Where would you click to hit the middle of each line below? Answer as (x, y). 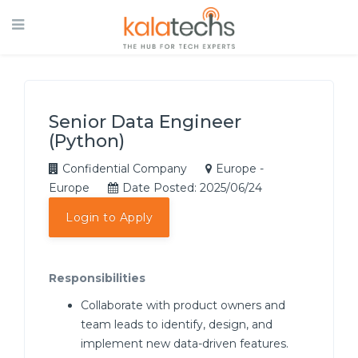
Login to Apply (109, 217)
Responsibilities (97, 278)
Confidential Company (125, 169)
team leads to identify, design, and (177, 324)
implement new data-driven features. (185, 344)
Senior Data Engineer (145, 122)
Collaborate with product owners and (183, 305)
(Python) (87, 141)
